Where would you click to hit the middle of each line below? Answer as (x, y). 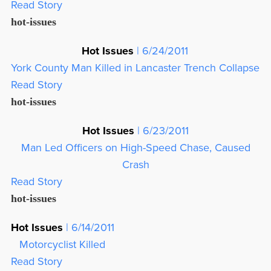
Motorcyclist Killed (63, 244)
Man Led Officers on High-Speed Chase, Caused (135, 148)
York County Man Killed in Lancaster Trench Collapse (135, 68)
